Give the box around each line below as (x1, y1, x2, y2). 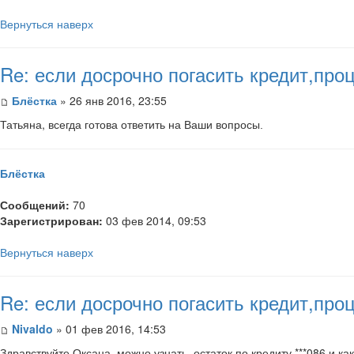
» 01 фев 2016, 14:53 (56, 320, 166, 337)
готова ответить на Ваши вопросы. (85, 118, 263, 131)
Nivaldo (12, 320, 56, 337)
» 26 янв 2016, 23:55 (57, 92, 167, 108)
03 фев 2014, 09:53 (103, 212, 206, 228)
